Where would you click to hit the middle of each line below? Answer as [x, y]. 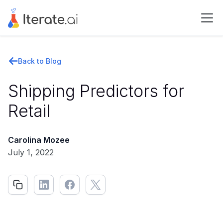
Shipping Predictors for [96, 91]
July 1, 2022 [31, 152]
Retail [29, 111]
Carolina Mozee [39, 140]
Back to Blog [40, 61]
